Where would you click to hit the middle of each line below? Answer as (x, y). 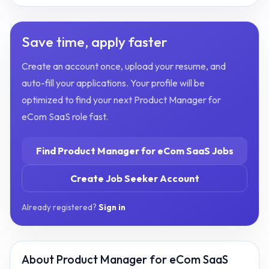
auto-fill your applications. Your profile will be (113, 83)
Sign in (112, 207)
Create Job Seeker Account (134, 179)
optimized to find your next (78, 100)
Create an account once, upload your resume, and (124, 66)
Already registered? (60, 207)
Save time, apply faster (95, 41)
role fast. (89, 117)
